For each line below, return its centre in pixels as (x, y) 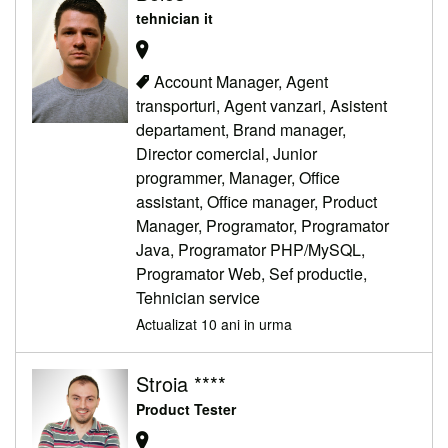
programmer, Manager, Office (238, 177)
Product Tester (186, 408)
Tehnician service (198, 297)
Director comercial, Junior (226, 153)
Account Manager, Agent (241, 81)
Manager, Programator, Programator (262, 225)
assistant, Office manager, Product (256, 201)
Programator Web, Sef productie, (251, 273)
